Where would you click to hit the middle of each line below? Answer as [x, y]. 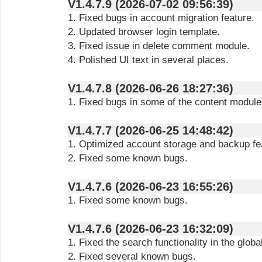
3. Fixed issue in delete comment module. [159, 46]
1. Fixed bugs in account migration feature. [161, 18]
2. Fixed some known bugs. [128, 158]
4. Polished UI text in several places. [148, 60]
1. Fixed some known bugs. [128, 200]
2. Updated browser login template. [144, 32]
